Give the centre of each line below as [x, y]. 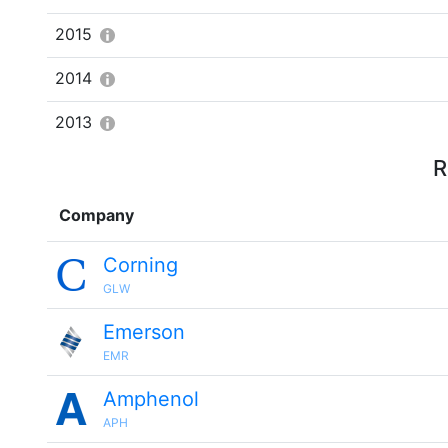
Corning [140, 265]
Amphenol [151, 399]
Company [96, 215]
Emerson [144, 332]
